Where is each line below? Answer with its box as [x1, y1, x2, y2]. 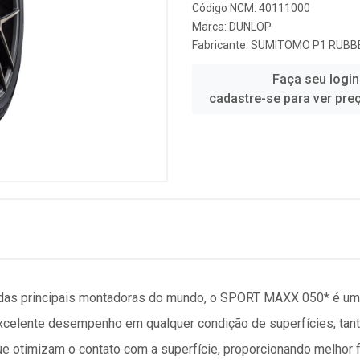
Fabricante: [192, 39, 251, 51]
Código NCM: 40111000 [192, 2, 310, 14]
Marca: [192, 20, 229, 33]
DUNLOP [229, 20, 272, 33]
